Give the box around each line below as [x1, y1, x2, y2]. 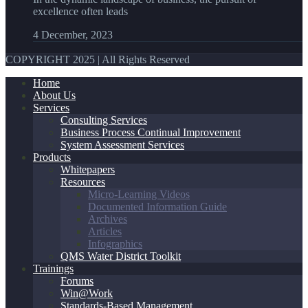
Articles [88, 225, 122, 237]
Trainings [33, 262, 74, 274]
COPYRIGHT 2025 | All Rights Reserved [5, 53, 190, 65]
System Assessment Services [60, 138, 184, 151]
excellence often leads [33, 5, 128, 17]
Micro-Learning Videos [88, 188, 190, 200]
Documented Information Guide [88, 200, 227, 212]
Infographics [88, 237, 142, 250]
